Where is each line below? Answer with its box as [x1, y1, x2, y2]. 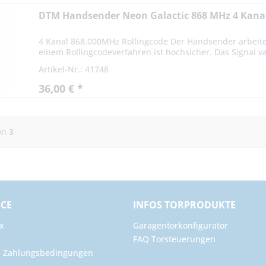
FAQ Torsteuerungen [133, 233, 216, 245]
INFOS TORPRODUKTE [133, 198, 236, 211]
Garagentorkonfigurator [133, 219, 228, 231]
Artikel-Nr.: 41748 [39, 64, 109, 75]
